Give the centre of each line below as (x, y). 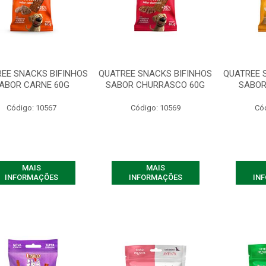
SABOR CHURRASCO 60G (156, 85)
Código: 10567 (31, 108)
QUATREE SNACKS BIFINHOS (156, 74)
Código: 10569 (155, 108)
